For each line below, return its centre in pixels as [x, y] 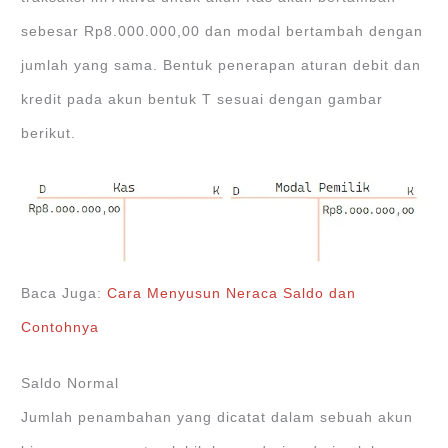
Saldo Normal [70, 383]
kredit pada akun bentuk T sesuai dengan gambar [202, 100]
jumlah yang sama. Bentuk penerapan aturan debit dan [221, 66]
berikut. [49, 134]
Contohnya [60, 327]
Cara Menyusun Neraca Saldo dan [232, 293]
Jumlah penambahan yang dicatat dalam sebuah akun [217, 417]
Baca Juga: [64, 293]
